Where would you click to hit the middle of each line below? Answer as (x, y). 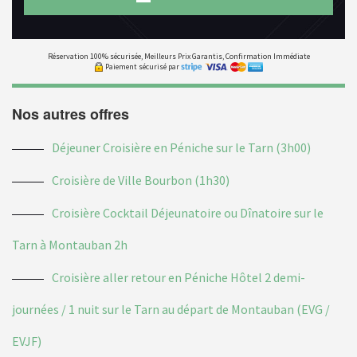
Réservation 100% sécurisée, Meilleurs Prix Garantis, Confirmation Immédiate (178, 56)
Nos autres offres (71, 114)
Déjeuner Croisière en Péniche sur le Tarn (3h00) (181, 148)
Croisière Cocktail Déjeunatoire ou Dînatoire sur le (188, 213)
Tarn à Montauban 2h (70, 245)
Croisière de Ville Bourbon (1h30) (141, 180)
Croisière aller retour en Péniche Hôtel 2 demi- (178, 278)
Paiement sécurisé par (142, 66)
